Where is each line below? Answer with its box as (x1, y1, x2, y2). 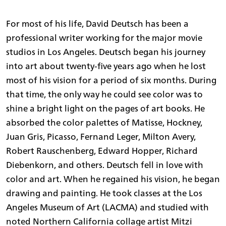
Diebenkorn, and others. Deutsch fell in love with (6, 157, 203, 173)
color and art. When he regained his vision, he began (6, 171, 220, 187)
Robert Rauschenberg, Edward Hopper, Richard (6, 143, 198, 159)
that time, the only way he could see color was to (6, 86, 203, 102)
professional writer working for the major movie (6, 30, 202, 46)
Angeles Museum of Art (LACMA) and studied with (6, 199, 209, 215)
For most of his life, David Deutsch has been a (6, 16, 189, 32)
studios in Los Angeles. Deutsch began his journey (6, 44, 205, 60)
